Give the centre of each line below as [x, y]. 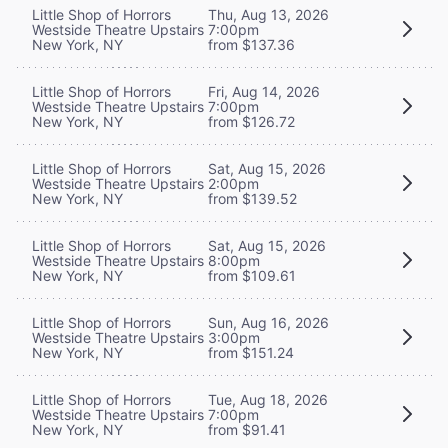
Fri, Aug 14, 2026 [264, 91]
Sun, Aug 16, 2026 [268, 322]
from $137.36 [251, 44]
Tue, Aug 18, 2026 [268, 399]
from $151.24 [251, 352]
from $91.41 [247, 429]
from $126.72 [251, 121]
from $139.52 [252, 198]
